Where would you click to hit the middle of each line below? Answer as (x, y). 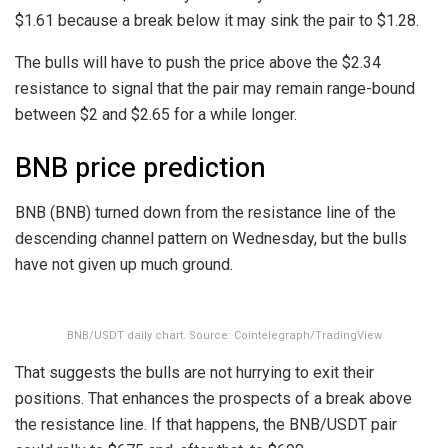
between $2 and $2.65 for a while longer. (156, 114)
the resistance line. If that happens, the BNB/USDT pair (206, 424)
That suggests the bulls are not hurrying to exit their (194, 372)
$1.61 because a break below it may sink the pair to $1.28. (217, 20)
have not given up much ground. (124, 264)
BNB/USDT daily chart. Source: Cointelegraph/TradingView (224, 335)
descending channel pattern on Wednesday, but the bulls (211, 238)
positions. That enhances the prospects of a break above (213, 398)
